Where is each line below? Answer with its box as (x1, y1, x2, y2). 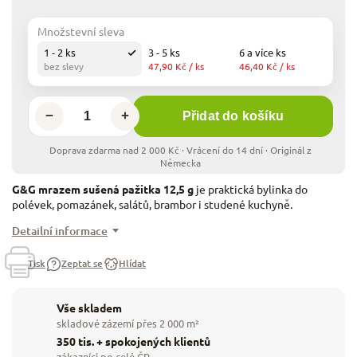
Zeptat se (61, 257, 103, 271)
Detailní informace (12, 222, 108, 238)
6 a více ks (239, 45, 286, 59)
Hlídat (119, 257, 146, 271)
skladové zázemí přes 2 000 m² (57, 316, 199, 331)
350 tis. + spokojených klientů (57, 334, 210, 349)
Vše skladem (57, 300, 122, 316)
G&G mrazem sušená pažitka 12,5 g (12, 181, 194, 196)
